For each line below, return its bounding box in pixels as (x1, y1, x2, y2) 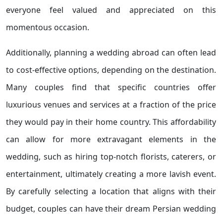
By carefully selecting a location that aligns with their (6, 186, 216, 197)
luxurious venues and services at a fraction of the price (6, 99, 216, 110)
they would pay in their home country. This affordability (6, 116, 216, 127)
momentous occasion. (6, 22, 89, 33)
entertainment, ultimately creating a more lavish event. (6, 168, 216, 179)
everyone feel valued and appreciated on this (6, 4, 216, 15)
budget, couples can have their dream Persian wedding (6, 203, 216, 214)
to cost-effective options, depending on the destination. (6, 64, 216, 75)
